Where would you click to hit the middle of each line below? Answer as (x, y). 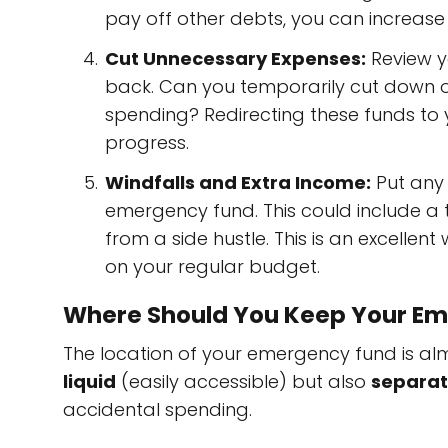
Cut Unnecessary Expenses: (235, 58)
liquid (89, 381)
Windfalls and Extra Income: (238, 182)
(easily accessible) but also (243, 381)
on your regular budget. (212, 266)
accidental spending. (157, 409)
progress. (147, 142)
